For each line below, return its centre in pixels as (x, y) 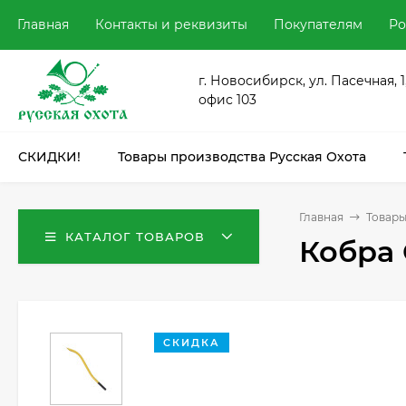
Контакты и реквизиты (171, 24)
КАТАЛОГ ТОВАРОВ (135, 237)
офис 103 (227, 100)
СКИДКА (192, 343)
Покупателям (318, 24)
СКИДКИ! (49, 157)
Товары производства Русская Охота (242, 157)
